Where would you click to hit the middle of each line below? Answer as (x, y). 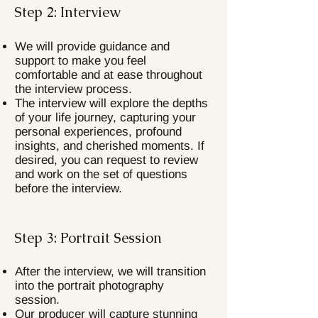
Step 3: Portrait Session (88, 238)
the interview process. (73, 89)
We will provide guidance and (92, 46)
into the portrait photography (89, 286)
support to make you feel (81, 61)
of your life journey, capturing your (105, 117)
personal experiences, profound (98, 132)
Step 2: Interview (67, 12)
